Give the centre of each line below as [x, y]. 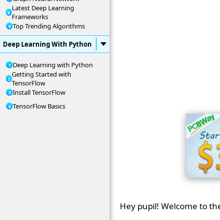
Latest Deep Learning [43, 8]
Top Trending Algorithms [49, 26]
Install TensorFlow [39, 92]
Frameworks [30, 17]
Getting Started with [42, 74]
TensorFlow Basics [39, 106]
